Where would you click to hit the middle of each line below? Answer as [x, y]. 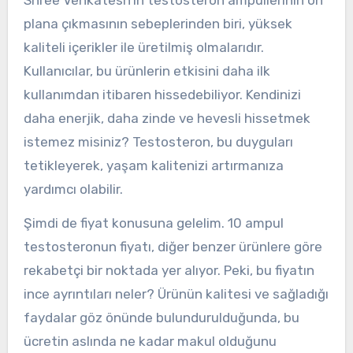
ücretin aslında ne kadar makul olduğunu [150, 341]
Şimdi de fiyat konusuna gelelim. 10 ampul [153, 223]
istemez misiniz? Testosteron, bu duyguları [158, 141]
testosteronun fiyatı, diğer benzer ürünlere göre [173, 246]
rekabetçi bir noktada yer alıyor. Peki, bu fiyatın [169, 270]
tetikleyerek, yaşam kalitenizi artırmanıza [153, 165]
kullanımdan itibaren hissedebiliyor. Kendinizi [162, 94]
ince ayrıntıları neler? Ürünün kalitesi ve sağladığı [176, 294]
